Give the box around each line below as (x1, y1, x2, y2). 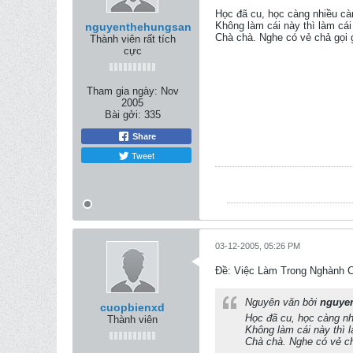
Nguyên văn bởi (245, 296, 320, 308)
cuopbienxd (100, 301, 165, 314)
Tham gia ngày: (86, 85, 158, 97)
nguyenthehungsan (85, 20, 191, 33)
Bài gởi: (104, 109, 141, 121)
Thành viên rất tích (89, 33, 176, 45)
